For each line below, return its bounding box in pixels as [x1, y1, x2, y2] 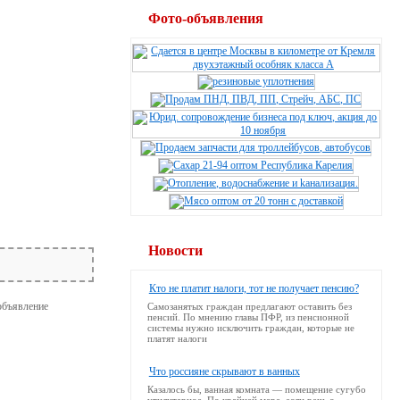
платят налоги [146, 333, 207, 344]
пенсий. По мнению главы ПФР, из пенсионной [146, 312, 349, 322]
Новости [147, 243, 203, 258]
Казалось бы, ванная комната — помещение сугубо [146, 384, 366, 395]
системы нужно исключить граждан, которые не [146, 322, 354, 333]
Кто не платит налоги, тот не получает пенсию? [148, 282, 359, 295]
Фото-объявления [147, 11, 263, 26]
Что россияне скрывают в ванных [148, 365, 300, 378]
